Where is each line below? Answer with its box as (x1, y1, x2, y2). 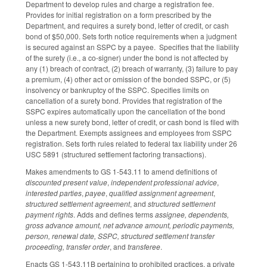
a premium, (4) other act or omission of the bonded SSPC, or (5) (26, 74, 231, 85)
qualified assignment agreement (109, 188, 213, 198)
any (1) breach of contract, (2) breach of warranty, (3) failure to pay (26, 63, 238, 74)
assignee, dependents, (155, 209, 229, 220)
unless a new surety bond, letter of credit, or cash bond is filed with (26, 117, 239, 128)
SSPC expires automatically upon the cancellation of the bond (26, 106, 225, 117)
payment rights (26, 209, 73, 220)
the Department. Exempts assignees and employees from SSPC (26, 128, 232, 138)
